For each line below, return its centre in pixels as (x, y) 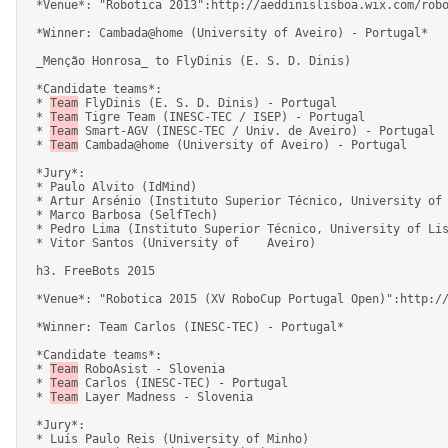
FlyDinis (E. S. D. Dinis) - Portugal (211, 102)
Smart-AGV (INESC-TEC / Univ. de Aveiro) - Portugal (260, 130)
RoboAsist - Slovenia (155, 368)
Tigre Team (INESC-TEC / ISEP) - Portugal (225, 116)
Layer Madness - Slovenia (169, 396)
